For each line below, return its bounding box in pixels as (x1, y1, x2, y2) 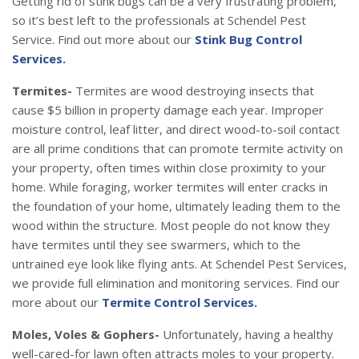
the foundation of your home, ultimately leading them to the (12, 198, 341, 215)
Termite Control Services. (102, 294, 257, 311)
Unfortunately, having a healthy (159, 326, 333, 343)
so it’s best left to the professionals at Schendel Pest (12, 12, 306, 29)
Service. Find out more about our (12, 31, 195, 48)
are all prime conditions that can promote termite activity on (12, 140, 343, 157)
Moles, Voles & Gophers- (12, 326, 159, 343)
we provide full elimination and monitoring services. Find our (12, 275, 340, 292)
